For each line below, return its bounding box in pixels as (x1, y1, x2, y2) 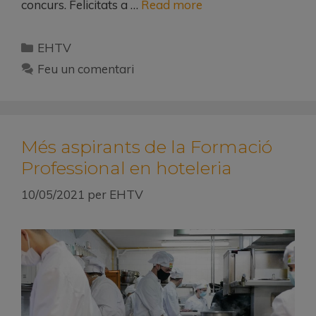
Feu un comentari (37, 61, 135, 76)
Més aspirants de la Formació (21, 135, 272, 157)
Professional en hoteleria (21, 157, 232, 178)
